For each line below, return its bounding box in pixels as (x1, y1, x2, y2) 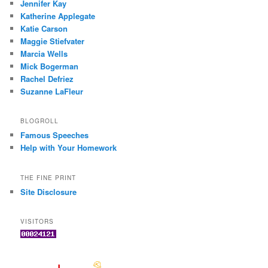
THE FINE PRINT (20, 173, 77, 182)
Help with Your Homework (20, 142, 117, 154)
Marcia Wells (20, 48, 68, 60)
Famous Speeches (20, 129, 89, 141)
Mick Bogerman (20, 60, 79, 72)
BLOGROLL (20, 117, 59, 126)
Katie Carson (20, 23, 68, 35)
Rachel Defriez (20, 73, 74, 85)
